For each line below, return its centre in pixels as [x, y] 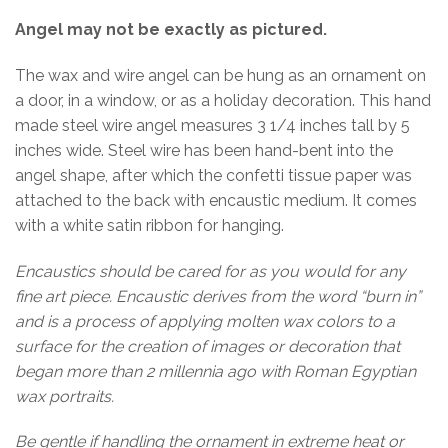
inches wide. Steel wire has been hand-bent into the [204, 150]
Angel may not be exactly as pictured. [171, 30]
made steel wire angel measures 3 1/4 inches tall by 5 [212, 125]
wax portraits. [64, 396]
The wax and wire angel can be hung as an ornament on [220, 75]
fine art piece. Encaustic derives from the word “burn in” [218, 296]
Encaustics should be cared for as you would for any [210, 271]
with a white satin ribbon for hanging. [149, 225]
